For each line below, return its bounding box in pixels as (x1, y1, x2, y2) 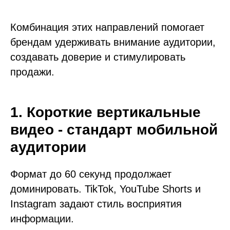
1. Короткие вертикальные (10, 104, 201, 120)
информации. (10, 213, 74, 224)
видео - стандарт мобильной (10, 122, 218, 138)
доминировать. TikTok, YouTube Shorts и (10, 183, 201, 195)
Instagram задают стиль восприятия (10, 198, 182, 209)
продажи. (10, 66, 54, 78)
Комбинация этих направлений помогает (10, 22, 204, 33)
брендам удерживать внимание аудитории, (10, 36, 216, 48)
